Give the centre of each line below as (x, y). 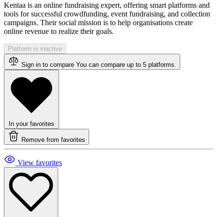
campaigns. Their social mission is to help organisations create (98, 22)
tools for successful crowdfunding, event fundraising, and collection (107, 14)
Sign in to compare (48, 64)
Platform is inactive (35, 48)
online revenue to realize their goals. (59, 31)
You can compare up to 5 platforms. (126, 64)
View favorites (40, 162)
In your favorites (31, 124)
